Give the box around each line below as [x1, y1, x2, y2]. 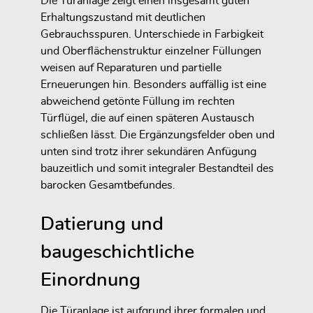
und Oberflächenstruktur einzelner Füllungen [41, 45, 261, 57]
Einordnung [41, 270, 140, 289]
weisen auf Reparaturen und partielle [41, 61, 221, 73]
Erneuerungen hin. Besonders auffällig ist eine [41, 78, 266, 90]
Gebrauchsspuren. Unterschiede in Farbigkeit [41, 28, 263, 40]
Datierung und [41, 214, 163, 233]
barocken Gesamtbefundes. [41, 179, 175, 191]
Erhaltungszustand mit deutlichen [41, 11, 205, 23]
